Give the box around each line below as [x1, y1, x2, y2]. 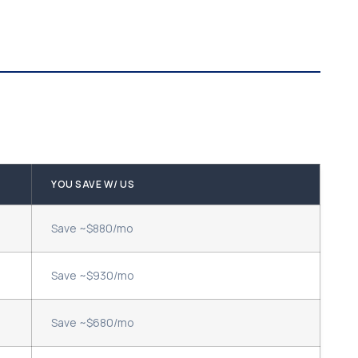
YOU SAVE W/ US [51, 177, 134, 192]
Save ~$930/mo [51, 268, 134, 284]
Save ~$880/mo [51, 221, 133, 237]
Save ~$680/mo [51, 315, 134, 331]
